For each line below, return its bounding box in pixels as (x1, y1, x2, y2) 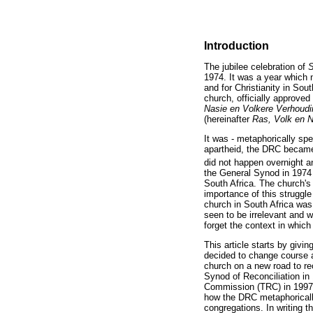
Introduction (204, 40, 269, 52)
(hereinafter (204, 114, 252, 125)
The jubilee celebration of (204, 61, 308, 73)
